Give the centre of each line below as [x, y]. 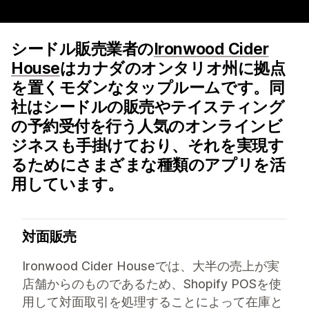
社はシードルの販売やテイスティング [148, 107]
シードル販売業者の [82, 49]
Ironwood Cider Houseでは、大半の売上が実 [151, 266]
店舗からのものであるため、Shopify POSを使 [152, 284]
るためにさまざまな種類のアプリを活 [148, 165]
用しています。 [67, 184]
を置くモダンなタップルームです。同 [148, 88]
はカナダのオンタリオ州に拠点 [172, 68]
